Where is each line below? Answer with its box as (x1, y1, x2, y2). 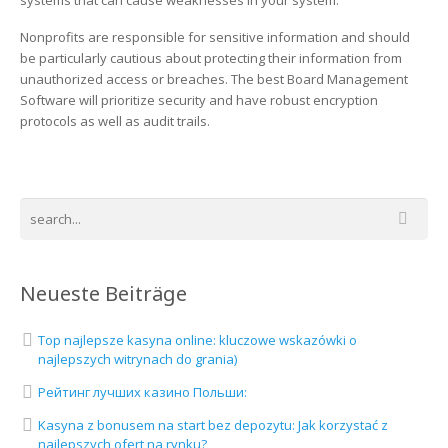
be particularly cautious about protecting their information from (20, 49, 402, 67)
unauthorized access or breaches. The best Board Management (20, 70, 408, 88)
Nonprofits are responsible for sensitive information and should (20, 28, 410, 46)
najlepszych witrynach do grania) (38, 350, 237, 368)
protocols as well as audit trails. (20, 112, 210, 130)
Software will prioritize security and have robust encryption (20, 91, 378, 109)
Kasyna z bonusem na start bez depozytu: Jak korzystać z (38, 416, 388, 434)
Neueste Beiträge (20, 280, 187, 307)
